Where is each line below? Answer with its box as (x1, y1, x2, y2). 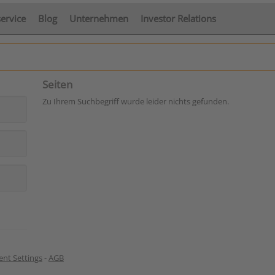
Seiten (42, 77, 72, 91)
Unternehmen (69, 12, 128, 25)
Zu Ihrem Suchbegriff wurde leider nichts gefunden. (42, 96, 229, 107)
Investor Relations (141, 12, 216, 25)
